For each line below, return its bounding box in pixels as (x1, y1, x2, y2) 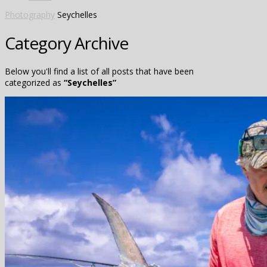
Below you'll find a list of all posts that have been (5, 65, 194, 77)
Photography (5, 9, 55, 20)
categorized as (5, 76, 64, 88)
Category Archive (5, 31, 128, 54)
